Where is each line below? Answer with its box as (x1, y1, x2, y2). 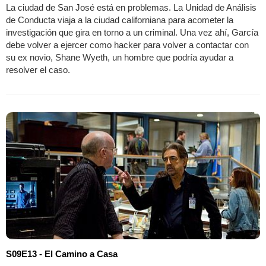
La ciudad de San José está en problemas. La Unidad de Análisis (6, 2, 256, 13)
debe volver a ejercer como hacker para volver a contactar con (6, 40, 249, 50)
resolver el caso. (6, 65, 70, 75)
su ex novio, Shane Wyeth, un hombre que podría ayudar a (6, 52, 233, 63)
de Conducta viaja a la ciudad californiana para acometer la (6, 15, 233, 26)
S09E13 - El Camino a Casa (6, 249, 118, 259)
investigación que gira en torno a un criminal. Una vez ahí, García (6, 27, 258, 38)
